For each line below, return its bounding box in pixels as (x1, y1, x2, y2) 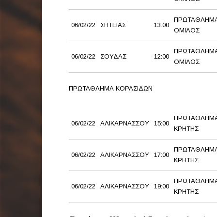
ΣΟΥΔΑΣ (100, 53, 126, 61)
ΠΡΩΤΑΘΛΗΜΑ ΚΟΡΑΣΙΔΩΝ (69, 85, 153, 93)
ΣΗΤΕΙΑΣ (100, 21, 126, 29)
